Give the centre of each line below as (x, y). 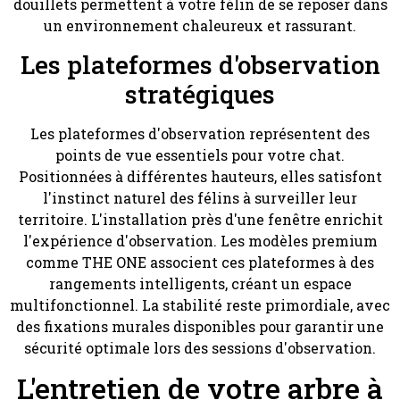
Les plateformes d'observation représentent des (200, 133)
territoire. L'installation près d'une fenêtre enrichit (200, 219)
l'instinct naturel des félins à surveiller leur (200, 197)
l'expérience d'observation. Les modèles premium (200, 240)
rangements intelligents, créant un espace (200, 283)
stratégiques (200, 94)
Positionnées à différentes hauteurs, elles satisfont (200, 176)
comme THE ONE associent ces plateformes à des (200, 262)
